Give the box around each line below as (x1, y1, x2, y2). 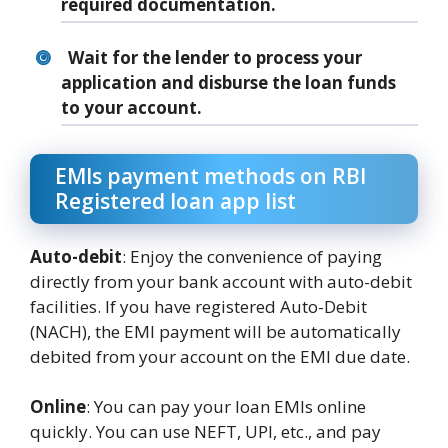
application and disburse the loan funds (61, 71, 396, 95)
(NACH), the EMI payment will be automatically (30, 319, 401, 343)
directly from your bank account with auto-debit (30, 269, 412, 293)
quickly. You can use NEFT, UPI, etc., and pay (30, 420, 381, 444)
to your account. (61, 96, 202, 120)
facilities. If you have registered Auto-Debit (30, 294, 367, 318)
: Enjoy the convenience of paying (122, 244, 382, 268)
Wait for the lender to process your (67, 46, 362, 70)
